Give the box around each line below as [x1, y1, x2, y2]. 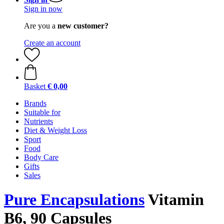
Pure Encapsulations [4, 190, 144, 209]
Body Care [24, 153, 58, 161]
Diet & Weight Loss [24, 126, 87, 134]
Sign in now [24, 4, 62, 13]
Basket [24, 82, 45, 90]
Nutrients [24, 117, 53, 125]
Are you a [24, 21, 57, 30]
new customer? [57, 21, 108, 30]
